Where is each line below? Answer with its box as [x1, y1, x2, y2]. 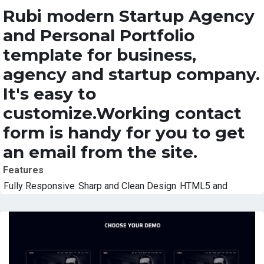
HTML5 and [180, 180, 227, 192]
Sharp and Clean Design [78, 180, 176, 192]
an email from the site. [3, 142, 197, 163]
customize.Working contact [3, 103, 242, 124]
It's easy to [3, 84, 96, 104]
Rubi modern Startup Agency [3, 6, 255, 27]
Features [3, 164, 44, 176]
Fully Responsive [4, 180, 75, 192]
